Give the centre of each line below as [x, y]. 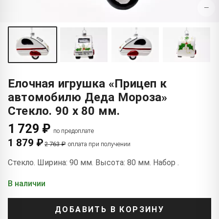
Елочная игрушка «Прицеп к [87, 83]
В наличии [27, 183]
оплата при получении [99, 144]
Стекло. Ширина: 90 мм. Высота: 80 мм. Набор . [93, 162]
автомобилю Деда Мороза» [88, 97]
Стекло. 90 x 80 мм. [64, 111]
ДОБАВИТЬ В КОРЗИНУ [109, 210]
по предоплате [74, 131]
